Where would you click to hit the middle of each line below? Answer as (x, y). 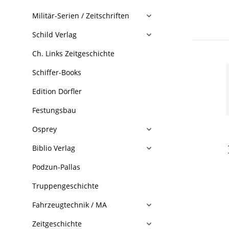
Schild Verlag (54, 35)
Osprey (44, 129)
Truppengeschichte (65, 186)
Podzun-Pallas (56, 167)
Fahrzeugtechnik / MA (70, 205)
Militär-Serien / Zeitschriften (81, 16)
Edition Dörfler (57, 91)
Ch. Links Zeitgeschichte (73, 53)
